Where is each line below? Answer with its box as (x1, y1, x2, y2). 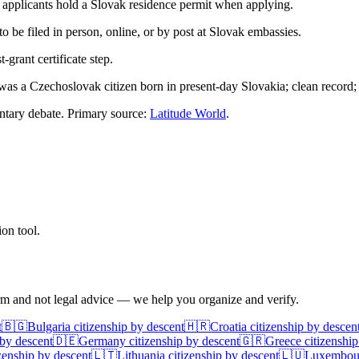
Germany (79, 333, 126, 348)
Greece (265, 333, 301, 348)
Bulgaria (27, 319, 71, 333)
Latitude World (150, 106, 226, 120)
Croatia (210, 319, 247, 333)
